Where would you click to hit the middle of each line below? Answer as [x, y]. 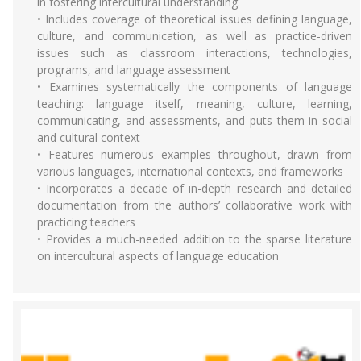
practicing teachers [86, 222]
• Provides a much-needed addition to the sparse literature [195, 239]
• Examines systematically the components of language [195, 87]
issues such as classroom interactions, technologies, [195, 53]
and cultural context [89, 137]
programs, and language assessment [134, 70]
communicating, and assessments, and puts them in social [195, 120]
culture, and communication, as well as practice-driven [195, 36]
